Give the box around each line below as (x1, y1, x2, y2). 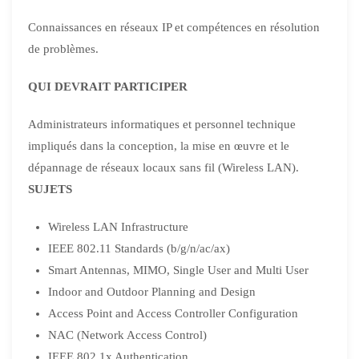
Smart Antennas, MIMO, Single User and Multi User (48, 264, 309, 277)
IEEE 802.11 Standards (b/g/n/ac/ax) (48, 242, 230, 256)
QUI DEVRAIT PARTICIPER (28, 80, 188, 94)
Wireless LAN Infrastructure (48, 220, 188, 234)
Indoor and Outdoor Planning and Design (48, 285, 256, 299)
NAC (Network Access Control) (48, 329, 207, 342)
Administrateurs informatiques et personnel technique (28, 118, 296, 131)
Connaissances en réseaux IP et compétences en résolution (28, 21, 320, 34)
